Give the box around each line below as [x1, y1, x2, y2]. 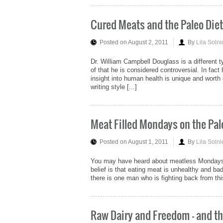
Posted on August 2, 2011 [100, 39, 168, 46]
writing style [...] [91, 83, 137, 91]
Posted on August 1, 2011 [100, 138, 168, 146]
